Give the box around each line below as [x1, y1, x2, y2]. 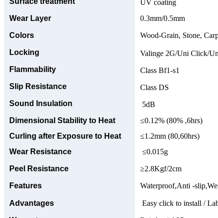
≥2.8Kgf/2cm [140, 164, 182, 173]
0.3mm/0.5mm [140, 14, 185, 22]
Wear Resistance [9, 147, 72, 156]
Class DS [140, 83, 169, 91]
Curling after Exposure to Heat [9, 131, 121, 140]
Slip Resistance [9, 82, 67, 91]
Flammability [9, 65, 56, 73]
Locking [9, 48, 39, 56]
